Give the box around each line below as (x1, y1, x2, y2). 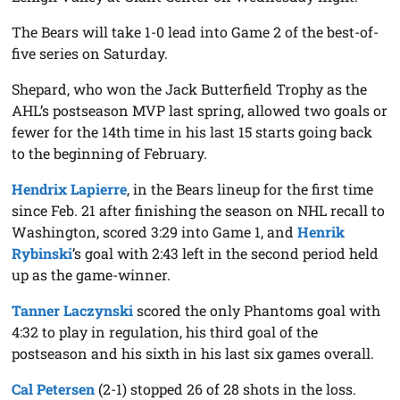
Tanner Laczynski (12, 300, 134, 320)
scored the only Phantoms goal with (133, 300, 381, 320)
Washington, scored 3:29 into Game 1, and (12, 221, 298, 241)
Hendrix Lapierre (12, 179, 128, 198)
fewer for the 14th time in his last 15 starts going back (12, 121, 373, 141)
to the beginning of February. (12, 143, 208, 162)
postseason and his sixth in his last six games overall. (12, 343, 375, 362)
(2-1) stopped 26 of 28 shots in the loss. (95, 379, 357, 398)
